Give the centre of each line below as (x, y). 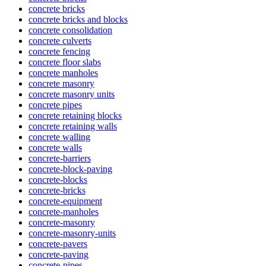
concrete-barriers (60, 159)
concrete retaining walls (73, 126)
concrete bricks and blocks (78, 20)
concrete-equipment (65, 201)
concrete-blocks (58, 180)
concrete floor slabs (65, 62)
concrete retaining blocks (75, 116)
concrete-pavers (58, 244)
